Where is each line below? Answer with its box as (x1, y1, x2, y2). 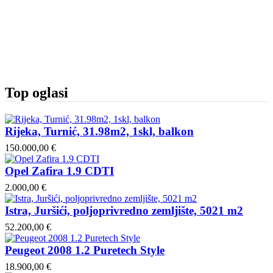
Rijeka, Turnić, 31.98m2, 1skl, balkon (5, 124, 194, 138)
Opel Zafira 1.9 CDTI (5, 164, 114, 177)
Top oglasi (5, 85, 68, 101)
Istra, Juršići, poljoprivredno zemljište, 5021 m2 (5, 204, 243, 217)
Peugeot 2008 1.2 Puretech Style (5, 243, 165, 257)
